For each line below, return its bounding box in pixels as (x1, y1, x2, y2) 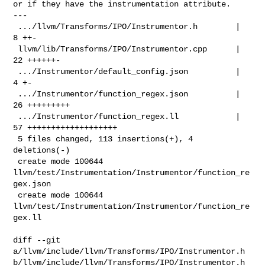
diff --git (13, 235, 61, 245)
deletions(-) (13, 145, 70, 155)
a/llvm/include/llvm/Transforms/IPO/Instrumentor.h (13, 246, 250, 256)
